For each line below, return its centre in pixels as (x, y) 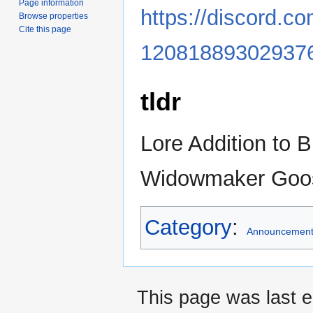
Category (188, 227)
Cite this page (45, 29)
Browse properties (54, 16)
